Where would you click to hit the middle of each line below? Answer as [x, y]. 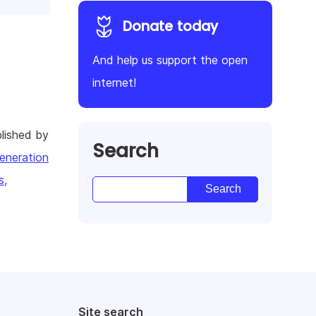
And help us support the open [170, 60]
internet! [114, 82]
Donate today [170, 26]
